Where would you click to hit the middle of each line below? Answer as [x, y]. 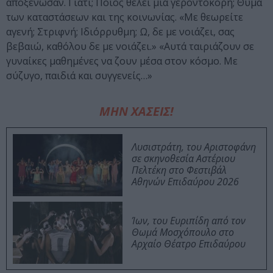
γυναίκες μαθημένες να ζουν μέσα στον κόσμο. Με [122, 61]
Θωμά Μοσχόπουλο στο [183, 232]
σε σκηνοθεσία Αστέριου [183, 159]
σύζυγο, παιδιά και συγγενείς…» [79, 76]
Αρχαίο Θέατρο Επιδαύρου [189, 244]
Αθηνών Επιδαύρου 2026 [185, 182]
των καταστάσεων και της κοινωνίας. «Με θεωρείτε [125, 17]
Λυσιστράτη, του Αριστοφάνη [194, 147]
